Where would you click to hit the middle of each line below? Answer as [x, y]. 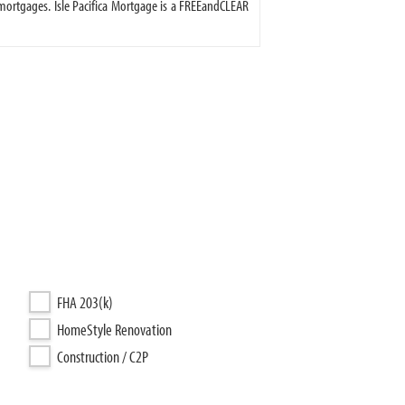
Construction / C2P [103, 357]
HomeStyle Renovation [114, 330]
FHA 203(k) [85, 302]
